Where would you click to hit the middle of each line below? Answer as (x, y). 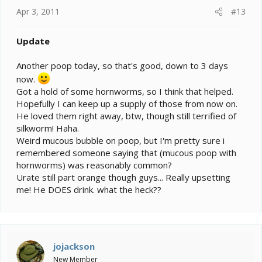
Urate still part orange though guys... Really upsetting (123, 177)
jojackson (74, 247)
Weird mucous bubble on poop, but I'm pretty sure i (120, 141)
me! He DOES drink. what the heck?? (89, 190)
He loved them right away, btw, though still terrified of (126, 116)
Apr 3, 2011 (38, 12)
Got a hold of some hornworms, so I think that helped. (125, 92)
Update (33, 41)
